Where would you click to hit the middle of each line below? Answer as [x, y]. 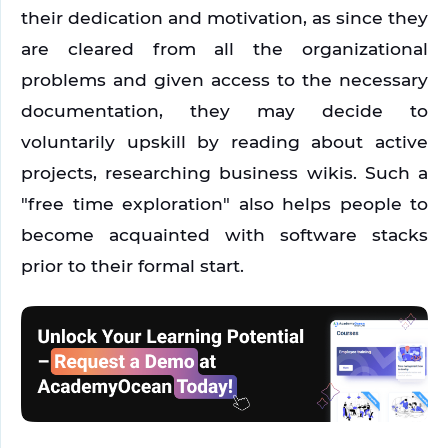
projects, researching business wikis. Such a [224, 173]
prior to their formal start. [132, 266]
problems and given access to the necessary [224, 80]
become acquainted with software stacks [224, 235]
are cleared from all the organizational [224, 49]
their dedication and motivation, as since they [224, 18]
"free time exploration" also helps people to [224, 204]
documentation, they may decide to [224, 111]
